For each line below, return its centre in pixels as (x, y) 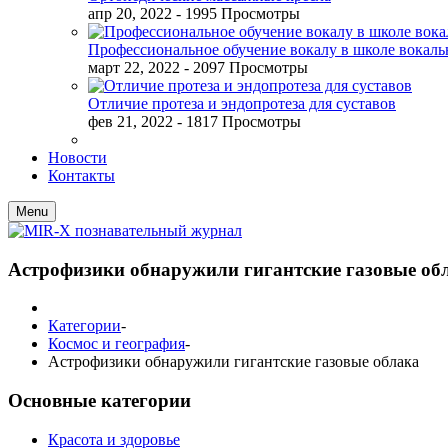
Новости (77, 157)
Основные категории (99, 401)
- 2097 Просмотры (246, 67)
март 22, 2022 (134, 67)
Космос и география (116, 344)
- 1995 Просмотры (238, 13)
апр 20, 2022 (130, 13)
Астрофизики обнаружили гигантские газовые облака (233, 362)
